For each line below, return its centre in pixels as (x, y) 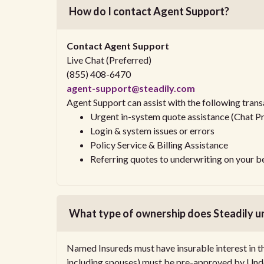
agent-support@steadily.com (131, 88)
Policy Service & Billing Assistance (159, 145)
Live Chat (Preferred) (109, 60)
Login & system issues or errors (152, 131)
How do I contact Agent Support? (149, 11)
